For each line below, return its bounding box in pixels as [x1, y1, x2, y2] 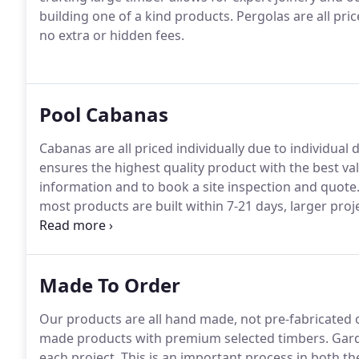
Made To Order [39, 272, 180, 298]
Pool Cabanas [39, 101, 168, 127]
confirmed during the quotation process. [39, 216, 288, 234]
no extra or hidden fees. [39, 26, 184, 44]
